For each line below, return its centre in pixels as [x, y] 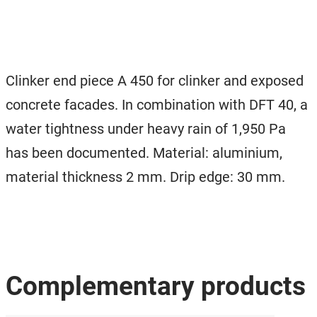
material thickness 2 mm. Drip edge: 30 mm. [145, 177]
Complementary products [156, 286]
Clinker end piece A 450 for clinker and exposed [155, 80]
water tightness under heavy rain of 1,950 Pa [146, 128]
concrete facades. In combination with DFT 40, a [157, 104]
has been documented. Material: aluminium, [144, 152]
